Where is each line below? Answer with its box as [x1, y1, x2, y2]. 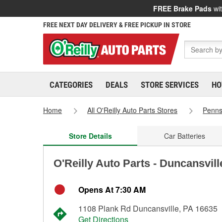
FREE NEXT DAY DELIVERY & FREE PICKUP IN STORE [43, 21, 191, 29]
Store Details [68, 131, 112, 141]
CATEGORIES [50, 80, 93, 90]
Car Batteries [164, 131, 205, 141]
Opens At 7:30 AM [78, 184, 146, 195]
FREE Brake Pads [153, 3, 212, 13]
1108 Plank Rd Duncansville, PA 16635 [78, 203, 218, 214]
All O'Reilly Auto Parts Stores [87, 105, 178, 115]
